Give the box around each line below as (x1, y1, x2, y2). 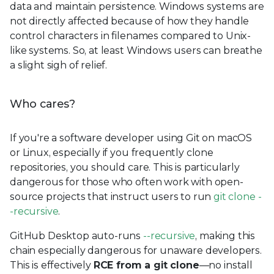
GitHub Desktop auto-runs (10, 229, 143, 242)
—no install (199, 259, 253, 271)
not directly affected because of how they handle (10, 15, 250, 27)
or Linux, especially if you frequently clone (10, 146, 213, 158)
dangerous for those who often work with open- (10, 176, 243, 188)
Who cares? (10, 97, 75, 111)
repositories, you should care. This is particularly (10, 161, 240, 173)
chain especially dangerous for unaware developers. (10, 244, 262, 256)
